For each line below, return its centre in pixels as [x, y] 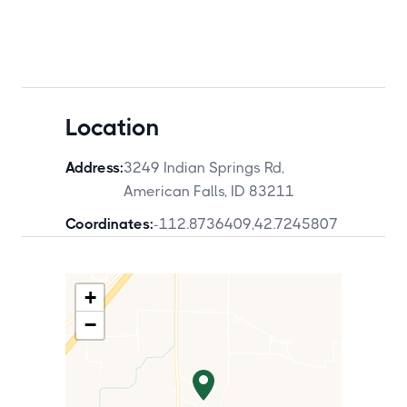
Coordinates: [109, 224]
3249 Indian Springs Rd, [204, 168]
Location [112, 127]
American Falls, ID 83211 [209, 191]
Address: [94, 168]
